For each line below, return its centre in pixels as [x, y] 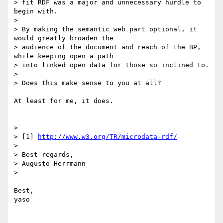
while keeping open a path [64, 56]
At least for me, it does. [64, 101]
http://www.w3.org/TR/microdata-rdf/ [108, 137]
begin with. [36, 11]
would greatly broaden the [64, 38]
